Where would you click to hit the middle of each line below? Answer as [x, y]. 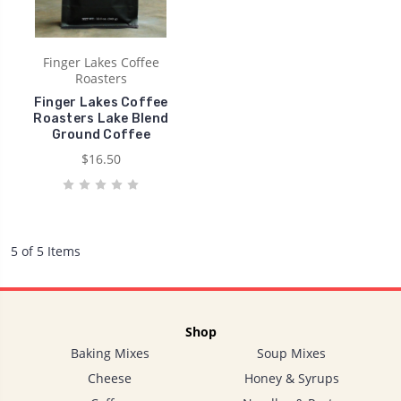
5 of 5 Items [45, 251]
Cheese [110, 378]
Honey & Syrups [291, 378]
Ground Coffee [101, 134]
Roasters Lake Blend [101, 118]
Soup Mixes [291, 353]
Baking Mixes [110, 353]
